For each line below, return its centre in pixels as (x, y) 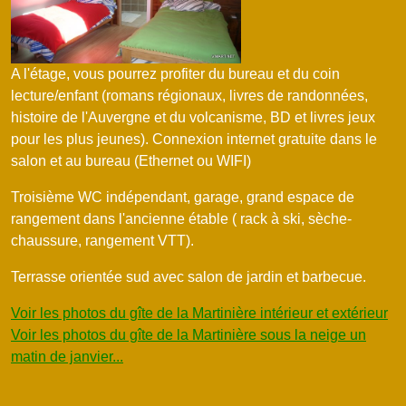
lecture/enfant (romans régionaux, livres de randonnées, (189, 95)
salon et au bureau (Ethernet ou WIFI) (131, 160)
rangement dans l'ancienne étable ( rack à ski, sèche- (181, 218)
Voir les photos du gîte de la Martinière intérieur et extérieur (199, 313)
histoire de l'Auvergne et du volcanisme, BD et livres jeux (193, 117)
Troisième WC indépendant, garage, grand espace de (183, 197)
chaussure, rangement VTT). (102, 240)
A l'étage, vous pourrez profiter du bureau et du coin (175, 73)
